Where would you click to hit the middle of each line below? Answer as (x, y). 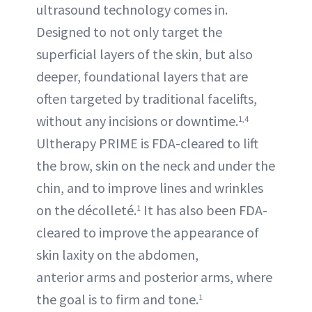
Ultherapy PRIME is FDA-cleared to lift (147, 143)
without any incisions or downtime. (137, 121)
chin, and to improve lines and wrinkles (150, 188)
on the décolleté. (86, 210)
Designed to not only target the (129, 32)
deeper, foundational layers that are (142, 77)
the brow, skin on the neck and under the (156, 166)
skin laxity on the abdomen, (117, 255)
